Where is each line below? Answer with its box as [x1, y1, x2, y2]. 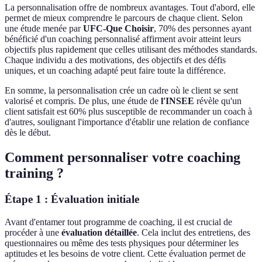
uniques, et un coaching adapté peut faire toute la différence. [5, 65, 226, 76]
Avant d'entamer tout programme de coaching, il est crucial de [5, 216, 232, 227]
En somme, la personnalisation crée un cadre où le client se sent [5, 85, 238, 96]
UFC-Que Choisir [83, 23, 154, 34]
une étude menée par [5, 23, 83, 34]
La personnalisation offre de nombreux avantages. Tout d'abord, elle [5, 2, 255, 13]
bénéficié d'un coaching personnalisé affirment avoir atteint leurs [5, 34, 241, 44]
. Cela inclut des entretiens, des [137, 227, 250, 237]
